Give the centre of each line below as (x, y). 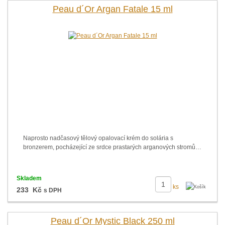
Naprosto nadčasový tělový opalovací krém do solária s (98, 138)
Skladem (29, 178)
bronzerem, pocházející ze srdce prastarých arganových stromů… (112, 147)
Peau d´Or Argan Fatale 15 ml (113, 9)
